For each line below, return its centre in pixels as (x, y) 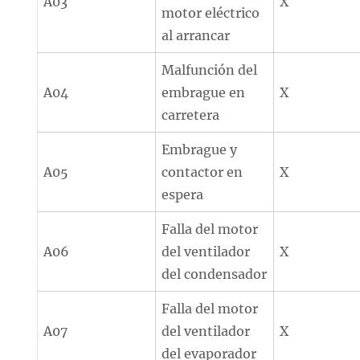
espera (183, 194)
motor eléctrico (211, 13)
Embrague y (200, 149)
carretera (191, 115)
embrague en (204, 92)
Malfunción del (210, 70)
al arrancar (196, 35)
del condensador (215, 274)
